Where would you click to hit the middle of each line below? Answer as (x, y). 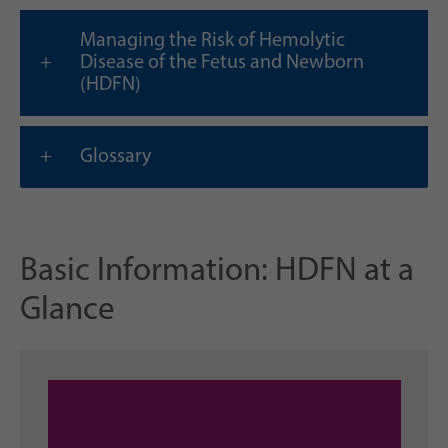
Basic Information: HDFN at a (217, 272)
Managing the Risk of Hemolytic (212, 41)
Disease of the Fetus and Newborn (222, 63)
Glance (67, 311)
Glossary (115, 157)
